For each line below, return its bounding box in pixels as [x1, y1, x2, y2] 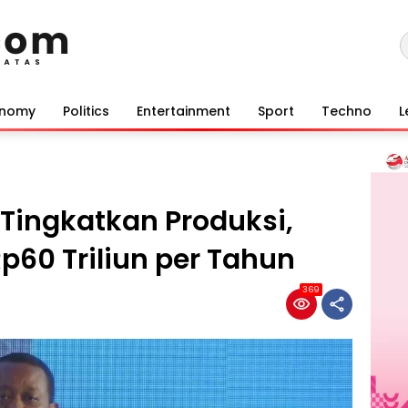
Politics [63, 101, 109, 120]
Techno [321, 101, 372, 120]
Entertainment [137, 101, 230, 120]
